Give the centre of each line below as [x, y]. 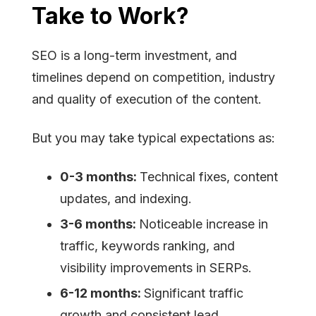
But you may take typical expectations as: [153, 138]
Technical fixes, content [209, 177]
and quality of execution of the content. [147, 99]
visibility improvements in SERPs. [156, 268]
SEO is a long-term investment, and [134, 56]
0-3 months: [100, 177]
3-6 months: [99, 224]
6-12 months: [102, 293]
